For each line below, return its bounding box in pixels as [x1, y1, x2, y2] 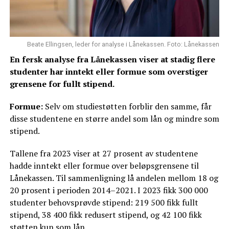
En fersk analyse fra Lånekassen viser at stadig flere [9, 53, 215, 65]
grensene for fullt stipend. [9, 78, 114, 89]
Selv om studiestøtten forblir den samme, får [42, 100, 212, 112]
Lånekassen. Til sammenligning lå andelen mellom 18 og [9, 172, 218, 184]
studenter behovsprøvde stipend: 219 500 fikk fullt [9, 196, 198, 208]
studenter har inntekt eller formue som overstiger [9, 65, 208, 77]
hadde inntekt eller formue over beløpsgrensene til [9, 159, 199, 171]
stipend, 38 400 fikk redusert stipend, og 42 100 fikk [9, 209, 202, 220]
